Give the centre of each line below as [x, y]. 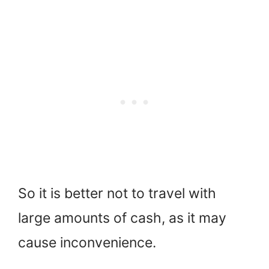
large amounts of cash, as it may [122, 218]
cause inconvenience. [87, 243]
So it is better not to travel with [117, 194]
